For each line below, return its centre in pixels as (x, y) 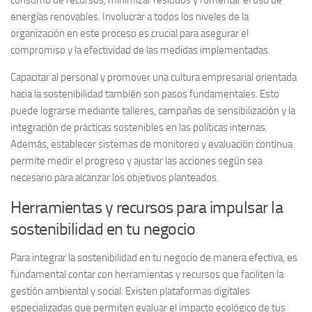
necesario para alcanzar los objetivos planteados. (115, 177)
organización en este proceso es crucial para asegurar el (130, 33)
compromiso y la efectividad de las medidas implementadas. (140, 50)
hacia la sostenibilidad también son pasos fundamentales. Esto (145, 94)
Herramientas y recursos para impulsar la (147, 207)
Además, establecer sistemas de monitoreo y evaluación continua (151, 144)
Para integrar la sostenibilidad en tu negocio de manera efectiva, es (154, 257)
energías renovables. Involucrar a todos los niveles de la (130, 16)
